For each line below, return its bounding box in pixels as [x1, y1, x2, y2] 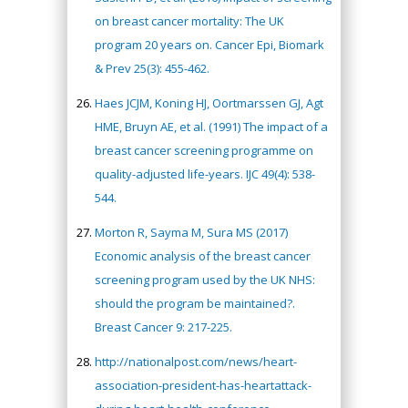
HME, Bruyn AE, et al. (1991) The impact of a [95, 118, 328, 135]
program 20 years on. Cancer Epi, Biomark [95, 36, 324, 53]
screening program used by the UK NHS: [95, 271, 315, 288]
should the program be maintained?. [95, 295, 295, 311]
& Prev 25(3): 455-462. [95, 60, 209, 76]
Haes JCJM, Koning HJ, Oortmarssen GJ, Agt [95, 95, 323, 111]
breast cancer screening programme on [95, 142, 313, 158]
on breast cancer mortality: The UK [95, 13, 284, 29]
